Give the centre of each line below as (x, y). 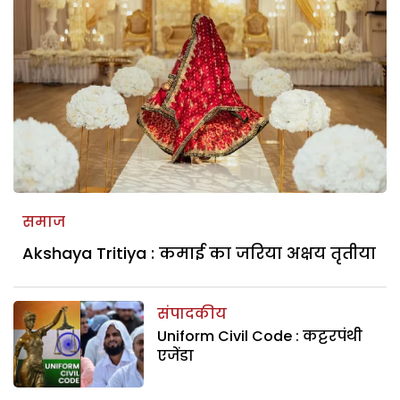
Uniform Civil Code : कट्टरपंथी (260, 336)
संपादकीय (192, 313)
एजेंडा (176, 355)
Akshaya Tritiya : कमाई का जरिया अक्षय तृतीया (199, 253)
